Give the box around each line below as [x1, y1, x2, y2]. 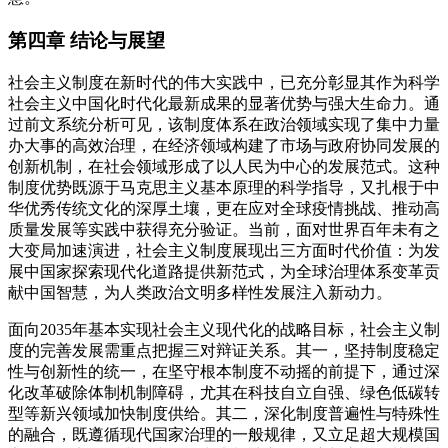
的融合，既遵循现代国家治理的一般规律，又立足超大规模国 [8, 425, 440, 443]
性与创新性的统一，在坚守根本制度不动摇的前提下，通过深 [8, 362, 440, 380]
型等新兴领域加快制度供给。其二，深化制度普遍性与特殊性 [8, 404, 440, 422]
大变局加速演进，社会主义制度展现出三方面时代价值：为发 [8, 241, 440, 259]
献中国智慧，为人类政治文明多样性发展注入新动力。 [8, 283, 392, 301]
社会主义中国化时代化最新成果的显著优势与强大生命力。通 [8, 94, 440, 112]
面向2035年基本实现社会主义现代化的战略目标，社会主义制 [8, 320, 440, 338]
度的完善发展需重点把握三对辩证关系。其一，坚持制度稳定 [8, 341, 440, 359]
